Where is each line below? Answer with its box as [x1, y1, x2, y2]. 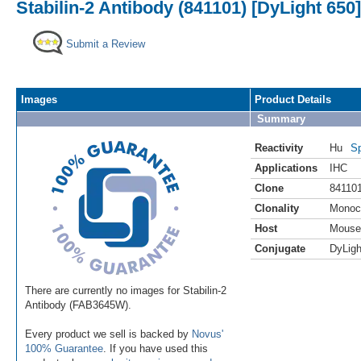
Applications [255, 161, 317, 174]
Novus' [192, 327, 223, 340]
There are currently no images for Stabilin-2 [25, 284, 226, 297]
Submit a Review [66, 37, 145, 50]
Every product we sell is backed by [25, 327, 192, 340]
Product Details [255, 93, 331, 106]
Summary [257, 112, 305, 125]
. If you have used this [103, 342, 208, 355]
